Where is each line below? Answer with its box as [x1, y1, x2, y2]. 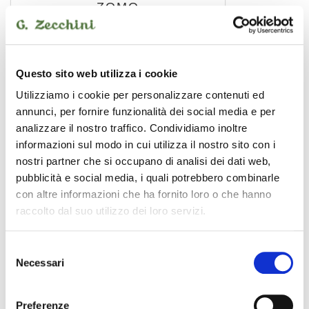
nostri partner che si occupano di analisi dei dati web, [16, 155, 271, 168]
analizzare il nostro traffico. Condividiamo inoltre [16, 122, 248, 134]
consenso [5, 275, 50, 288]
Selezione [5, 242, 50, 255]
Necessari [16, 256, 64, 268]
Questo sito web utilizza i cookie [16, 67, 178, 79]
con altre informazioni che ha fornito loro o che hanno [16, 188, 271, 201]
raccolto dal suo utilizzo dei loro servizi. [16, 205, 206, 217]
